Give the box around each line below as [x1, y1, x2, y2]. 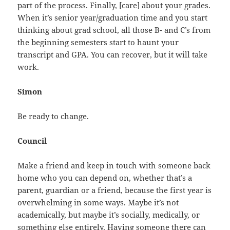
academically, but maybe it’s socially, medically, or [17, 209, 200, 220]
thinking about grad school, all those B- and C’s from [17, 25, 211, 35]
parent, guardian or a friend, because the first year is [17, 185, 212, 196]
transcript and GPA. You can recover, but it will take [17, 49, 208, 60]
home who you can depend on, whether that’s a [17, 172, 193, 183]
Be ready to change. [17, 111, 89, 122]
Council [17, 136, 47, 146]
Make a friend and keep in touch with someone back [17, 160, 211, 171]
